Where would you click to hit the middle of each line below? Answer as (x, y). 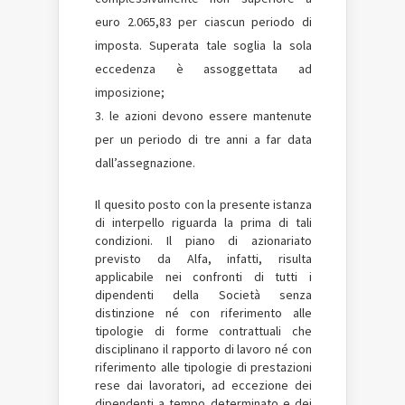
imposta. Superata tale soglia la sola (203, 45)
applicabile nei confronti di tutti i (203, 277)
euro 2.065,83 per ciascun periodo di (203, 22)
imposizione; (130, 92)
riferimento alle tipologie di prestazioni (203, 367)
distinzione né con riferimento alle (203, 313)
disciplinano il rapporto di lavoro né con (203, 349)
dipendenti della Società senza (203, 295)
